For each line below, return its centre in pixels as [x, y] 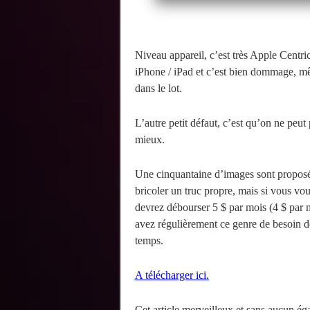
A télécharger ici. [172, 275]
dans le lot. [158, 89]
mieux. [149, 140]
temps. [149, 241]
